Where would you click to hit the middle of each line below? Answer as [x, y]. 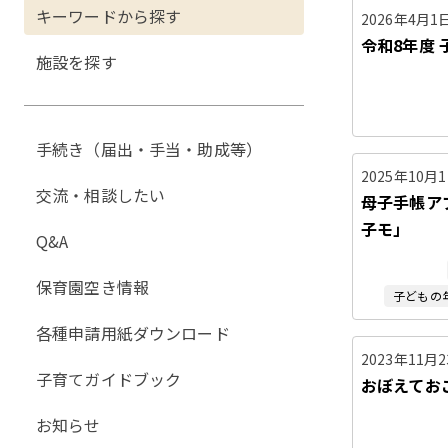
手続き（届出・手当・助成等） [149, 149]
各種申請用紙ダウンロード [133, 333]
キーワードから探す [109, 16]
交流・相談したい [101, 195]
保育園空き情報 [93, 287]
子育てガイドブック [109, 379]
